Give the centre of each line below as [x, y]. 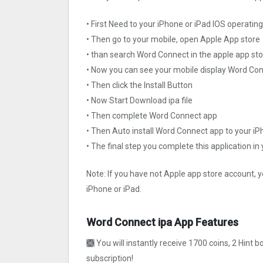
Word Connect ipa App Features [162, 222]
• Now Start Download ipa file [139, 101]
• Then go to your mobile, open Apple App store [173, 40]
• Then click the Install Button [139, 85]
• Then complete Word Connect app [152, 116]
